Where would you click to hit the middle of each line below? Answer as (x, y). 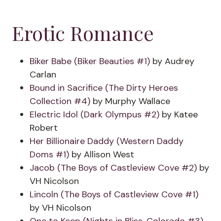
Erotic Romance (83, 33)
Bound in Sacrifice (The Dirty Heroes (104, 88)
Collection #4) (60, 101)
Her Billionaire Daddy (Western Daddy (107, 141)
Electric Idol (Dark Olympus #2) (94, 114)
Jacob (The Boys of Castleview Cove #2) (113, 168)
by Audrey (172, 61)
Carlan (43, 74)
